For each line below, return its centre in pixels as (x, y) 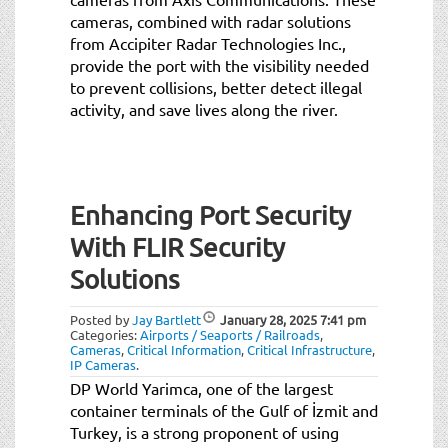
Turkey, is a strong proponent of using (204, 431)
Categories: (105, 334)
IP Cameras (103, 364)
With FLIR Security (177, 247)
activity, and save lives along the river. (204, 108)
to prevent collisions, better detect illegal (216, 86)
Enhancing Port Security (210, 215)
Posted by (101, 319)
